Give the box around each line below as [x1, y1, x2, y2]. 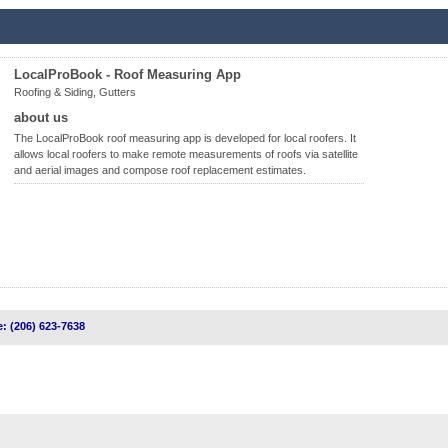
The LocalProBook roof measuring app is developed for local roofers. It [14, 132, 356, 144]
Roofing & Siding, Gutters [14, 86, 136, 98]
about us [14, 110, 68, 125]
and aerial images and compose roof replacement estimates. [14, 164, 306, 176]
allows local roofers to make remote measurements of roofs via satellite [14, 148, 358, 160]
